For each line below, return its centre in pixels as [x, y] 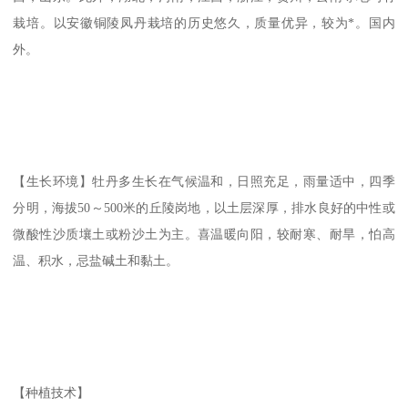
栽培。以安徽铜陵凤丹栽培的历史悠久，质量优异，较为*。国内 [204, 23]
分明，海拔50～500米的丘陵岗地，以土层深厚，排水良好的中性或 [204, 208]
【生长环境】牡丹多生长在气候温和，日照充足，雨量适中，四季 [204, 182]
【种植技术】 [51, 393]
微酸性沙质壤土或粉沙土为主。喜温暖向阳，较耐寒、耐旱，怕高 [204, 235]
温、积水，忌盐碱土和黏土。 [96, 261]
